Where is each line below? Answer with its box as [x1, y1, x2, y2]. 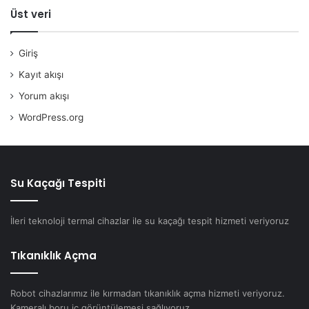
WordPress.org [19, 111, 83, 123]
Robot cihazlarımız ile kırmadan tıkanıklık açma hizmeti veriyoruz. [10, 287, 285, 299]
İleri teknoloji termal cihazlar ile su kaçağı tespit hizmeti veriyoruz [10, 215, 289, 226]
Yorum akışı [19, 90, 69, 101]
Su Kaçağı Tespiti [10, 175, 106, 190]
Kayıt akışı [19, 68, 63, 80]
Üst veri [10, 6, 51, 21]
